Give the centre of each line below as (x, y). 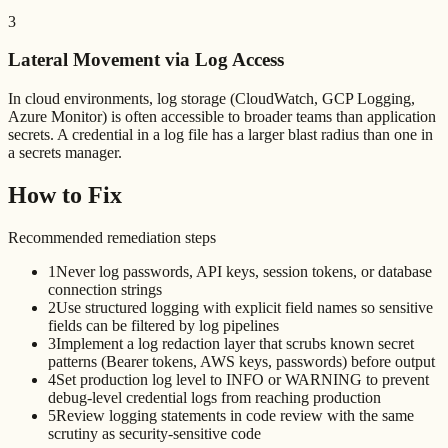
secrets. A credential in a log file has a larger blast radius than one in (220, 135)
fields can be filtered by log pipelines (163, 325)
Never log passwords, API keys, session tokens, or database (244, 271)
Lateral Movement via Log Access (146, 60)
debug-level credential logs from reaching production (214, 397)
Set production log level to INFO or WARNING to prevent (242, 379)
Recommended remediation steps (112, 237)
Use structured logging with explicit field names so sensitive (244, 307)
